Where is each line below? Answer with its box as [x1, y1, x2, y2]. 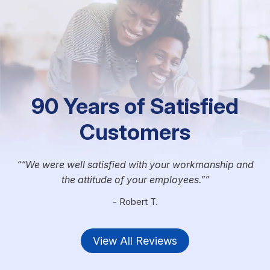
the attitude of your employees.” [61, 174, 205, 186]
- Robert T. [112, 196, 158, 208]
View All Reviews [93, 234, 177, 247]
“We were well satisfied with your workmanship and [20, 159, 254, 171]
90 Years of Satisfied [31, 93, 239, 120]
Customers [80, 119, 190, 146]
